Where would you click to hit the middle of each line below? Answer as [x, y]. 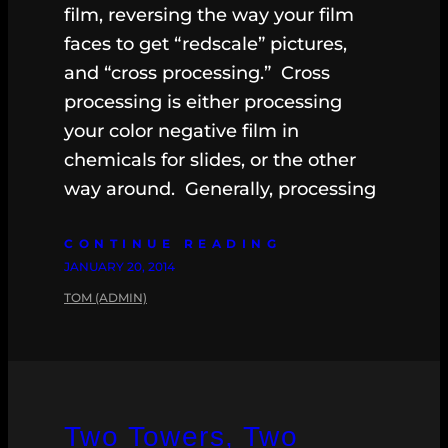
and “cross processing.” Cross [197, 73]
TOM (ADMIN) [105, 298]
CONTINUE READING [172, 244]
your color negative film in [181, 131]
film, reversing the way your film [209, 15]
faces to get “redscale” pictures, [205, 44]
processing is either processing [203, 102]
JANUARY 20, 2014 [119, 267]
